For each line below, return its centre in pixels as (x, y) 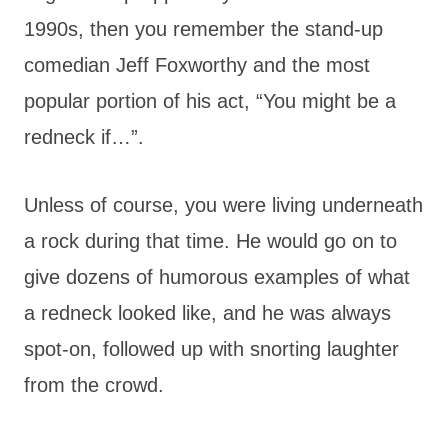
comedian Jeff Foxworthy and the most (197, 64)
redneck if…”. (87, 136)
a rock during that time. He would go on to (210, 240)
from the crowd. (97, 384)
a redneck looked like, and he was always (207, 312)
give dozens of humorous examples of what (217, 276)
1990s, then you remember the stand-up (203, 28)
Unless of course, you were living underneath (223, 204)
